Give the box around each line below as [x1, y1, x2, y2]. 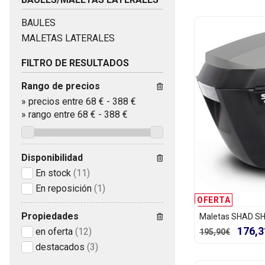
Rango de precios [21, 80, 100, 92]
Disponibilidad [21, 151, 83, 163]
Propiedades [21, 210, 79, 222]
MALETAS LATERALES [21, 32, 115, 44]
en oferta [35, 225, 73, 237]
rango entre [26, 108, 77, 120]
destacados [35, 241, 85, 253]
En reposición [35, 182, 92, 194]
